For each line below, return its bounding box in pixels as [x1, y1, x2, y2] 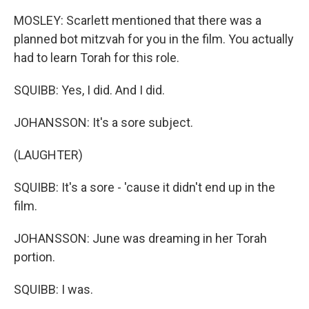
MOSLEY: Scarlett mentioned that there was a [14, 13, 261, 28]
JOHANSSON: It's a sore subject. [14, 115, 193, 130]
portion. [14, 250, 55, 264]
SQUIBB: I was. [14, 282, 93, 297]
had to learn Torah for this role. [14, 50, 179, 65]
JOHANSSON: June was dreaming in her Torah [14, 231, 267, 246]
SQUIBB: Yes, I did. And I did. [14, 83, 165, 97]
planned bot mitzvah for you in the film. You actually [14, 32, 294, 46]
